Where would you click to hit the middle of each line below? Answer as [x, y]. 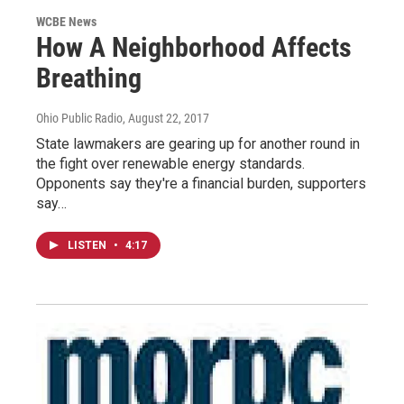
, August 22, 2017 [166, 119]
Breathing [89, 78]
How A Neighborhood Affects [194, 48]
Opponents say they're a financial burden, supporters [201, 184]
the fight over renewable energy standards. [170, 164]
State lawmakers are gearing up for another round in [198, 144]
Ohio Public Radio [79, 119]
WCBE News [66, 22]
